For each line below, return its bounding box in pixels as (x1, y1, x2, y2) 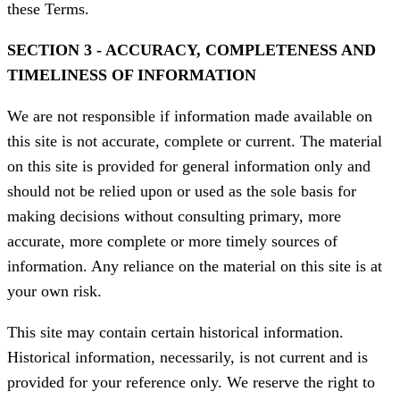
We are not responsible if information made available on (7, 107, 372, 126)
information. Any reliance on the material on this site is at (7, 257, 382, 276)
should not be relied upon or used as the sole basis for (7, 182, 356, 201)
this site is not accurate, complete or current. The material (7, 132, 382, 151)
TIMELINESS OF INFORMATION (7, 66, 256, 85)
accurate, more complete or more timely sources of (7, 232, 337, 251)
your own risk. (7, 282, 102, 301)
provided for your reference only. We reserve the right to (7, 373, 375, 392)
